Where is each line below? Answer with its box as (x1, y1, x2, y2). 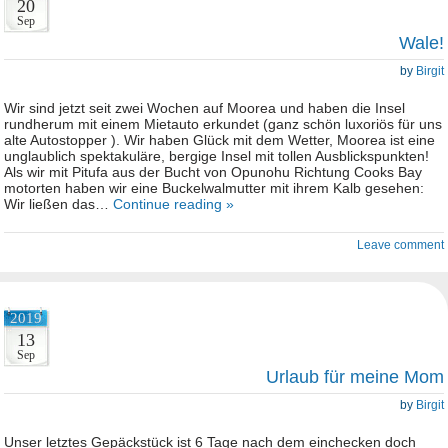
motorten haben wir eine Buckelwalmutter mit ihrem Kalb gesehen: (4, 180, 424, 196)
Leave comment (357, 238, 444, 252)
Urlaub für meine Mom (266, 367, 444, 387)
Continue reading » (113, 196, 234, 212)
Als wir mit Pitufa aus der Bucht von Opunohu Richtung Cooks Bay (4, 164, 422, 180)
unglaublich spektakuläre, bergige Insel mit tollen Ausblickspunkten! (4, 148, 429, 164)
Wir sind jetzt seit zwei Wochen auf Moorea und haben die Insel (4, 100, 405, 116)
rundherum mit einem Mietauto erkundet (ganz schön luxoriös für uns (4, 116, 442, 132)
